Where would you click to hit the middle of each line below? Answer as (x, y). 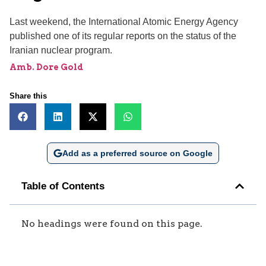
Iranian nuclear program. (61, 50)
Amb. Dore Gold (46, 67)
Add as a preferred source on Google (137, 153)
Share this (28, 96)
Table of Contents (63, 186)
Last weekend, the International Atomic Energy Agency (124, 21)
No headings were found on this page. (112, 223)
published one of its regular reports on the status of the (123, 36)
